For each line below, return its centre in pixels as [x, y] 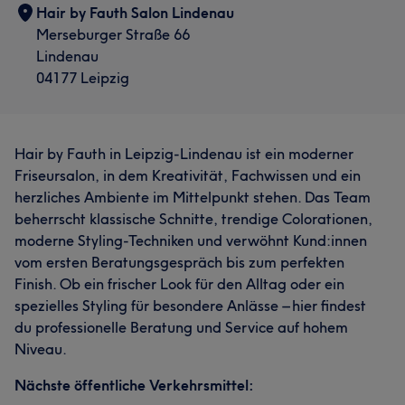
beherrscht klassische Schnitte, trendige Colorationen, [193, 219]
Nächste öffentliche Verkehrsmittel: [134, 385]
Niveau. [41, 349]
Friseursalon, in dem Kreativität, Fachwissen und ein [188, 175]
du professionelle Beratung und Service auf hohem [181, 327]
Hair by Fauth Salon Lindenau [135, 13]
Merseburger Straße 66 [113, 34]
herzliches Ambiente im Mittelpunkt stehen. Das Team [193, 197]
